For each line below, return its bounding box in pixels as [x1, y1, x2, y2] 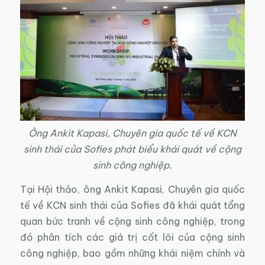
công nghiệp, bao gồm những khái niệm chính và [20, 247, 245, 259]
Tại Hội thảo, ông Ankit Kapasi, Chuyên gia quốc [20, 183, 245, 195]
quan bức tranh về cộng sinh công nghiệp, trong [20, 215, 245, 227]
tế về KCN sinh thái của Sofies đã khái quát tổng [20, 199, 245, 211]
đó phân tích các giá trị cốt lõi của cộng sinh [20, 231, 245, 243]
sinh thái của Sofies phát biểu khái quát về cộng [23, 143, 241, 155]
